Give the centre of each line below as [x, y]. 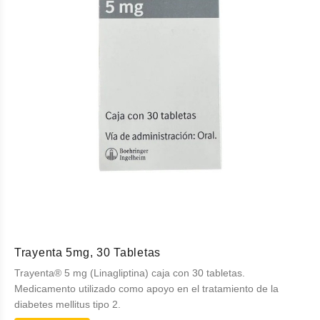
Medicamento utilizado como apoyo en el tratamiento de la [146, 289]
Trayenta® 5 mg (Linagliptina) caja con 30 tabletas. [130, 273]
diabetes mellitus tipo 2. [67, 304]
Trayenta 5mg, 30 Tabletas [87, 252]
